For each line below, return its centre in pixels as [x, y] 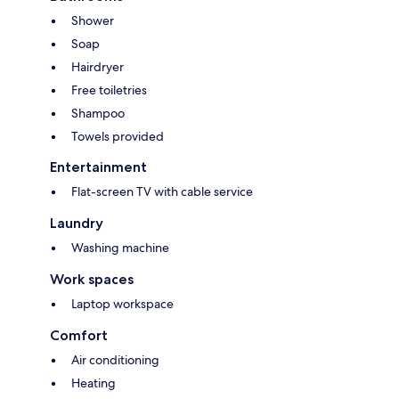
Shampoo [98, 114]
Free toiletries [109, 90]
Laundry [77, 224]
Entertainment [98, 167]
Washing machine [120, 248]
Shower [93, 21]
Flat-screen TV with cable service [162, 192]
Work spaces [92, 280]
